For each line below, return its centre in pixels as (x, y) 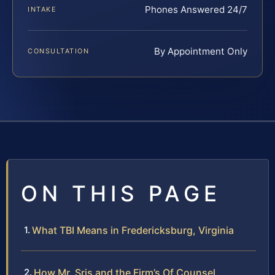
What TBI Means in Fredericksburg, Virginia (133, 230)
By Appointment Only (201, 52)
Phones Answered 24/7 (196, 10)
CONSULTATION (59, 51)
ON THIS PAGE (121, 194)
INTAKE (42, 10)
